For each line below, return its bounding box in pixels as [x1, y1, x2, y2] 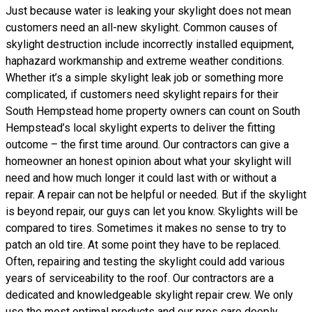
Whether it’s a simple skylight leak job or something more [6, 71, 283, 84]
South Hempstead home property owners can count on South [6, 104, 300, 118]
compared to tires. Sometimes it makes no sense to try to [6, 221, 286, 235]
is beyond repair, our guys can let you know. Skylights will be [6, 205, 298, 218]
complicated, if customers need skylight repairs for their [6, 88, 279, 101]
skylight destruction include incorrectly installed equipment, [6, 38, 294, 51]
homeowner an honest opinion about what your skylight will [6, 155, 291, 168]
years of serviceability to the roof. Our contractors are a [6, 272, 274, 285]
